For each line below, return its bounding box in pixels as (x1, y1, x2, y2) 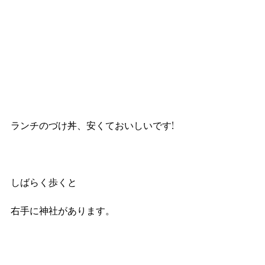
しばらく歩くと (11, 175, 77, 188)
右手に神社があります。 (11, 203, 115, 216)
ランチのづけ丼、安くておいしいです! (11, 118, 174, 131)
